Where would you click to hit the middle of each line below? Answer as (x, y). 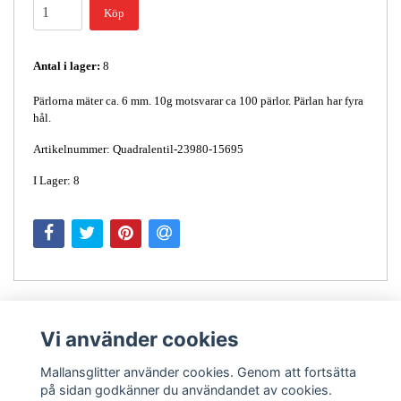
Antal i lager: (67, 65)
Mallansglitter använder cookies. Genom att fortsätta (198, 371)
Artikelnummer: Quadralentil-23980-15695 (138, 149)
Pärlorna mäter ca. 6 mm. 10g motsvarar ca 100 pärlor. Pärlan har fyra (198, 100)
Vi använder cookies (139, 339)
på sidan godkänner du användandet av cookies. (186, 389)
